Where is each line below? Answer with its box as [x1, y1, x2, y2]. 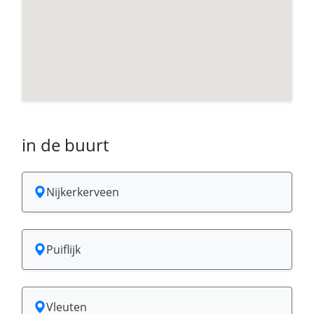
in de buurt [22, 133, 109, 156]
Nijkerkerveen [46, 184, 119, 200]
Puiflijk [46, 242, 81, 257]
